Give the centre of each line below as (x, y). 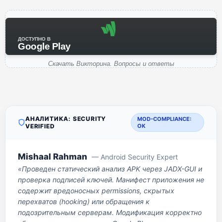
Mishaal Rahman (53, 157)
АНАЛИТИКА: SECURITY (66, 119)
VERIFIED (40, 126)
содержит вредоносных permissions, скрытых (96, 191)
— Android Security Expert (135, 157)
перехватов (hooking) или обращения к (84, 201)
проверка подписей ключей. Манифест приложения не (111, 180)
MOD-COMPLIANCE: (165, 119)
